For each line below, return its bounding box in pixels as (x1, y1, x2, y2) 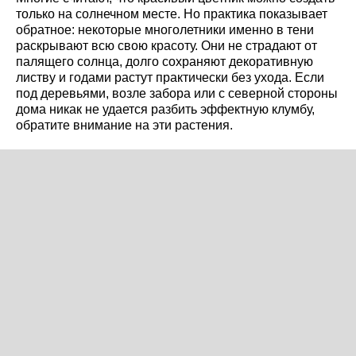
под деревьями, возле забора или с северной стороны (16, 87, 338, 101)
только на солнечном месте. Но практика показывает (16, 7, 327, 21)
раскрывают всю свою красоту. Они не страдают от (16, 39, 317, 53)
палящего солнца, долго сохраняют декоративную (16, 55, 313, 69)
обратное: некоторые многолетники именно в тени (16, 23, 314, 37)
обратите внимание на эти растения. (16, 118, 233, 133)
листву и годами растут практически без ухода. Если (16, 71, 324, 85)
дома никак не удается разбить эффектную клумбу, (16, 103, 315, 117)
